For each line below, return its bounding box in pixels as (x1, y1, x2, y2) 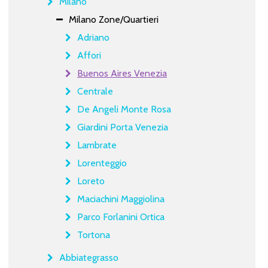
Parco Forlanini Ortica (77, 211, 165, 223)
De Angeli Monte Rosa (77, 103, 171, 115)
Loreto (77, 175, 105, 187)
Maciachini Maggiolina (77, 193, 165, 205)
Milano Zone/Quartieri (68, 13, 159, 25)
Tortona (77, 229, 110, 240)
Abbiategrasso (59, 251, 118, 263)
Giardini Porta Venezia (77, 121, 168, 133)
